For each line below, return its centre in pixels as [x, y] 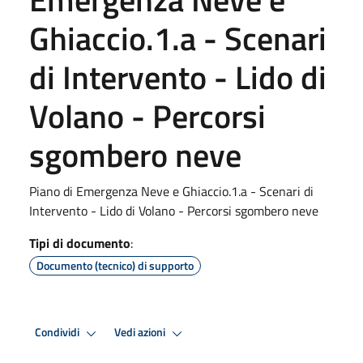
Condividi [58, 333]
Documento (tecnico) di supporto [115, 265]
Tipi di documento [80, 243]
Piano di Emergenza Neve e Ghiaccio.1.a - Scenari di [171, 191]
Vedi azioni [141, 333]
